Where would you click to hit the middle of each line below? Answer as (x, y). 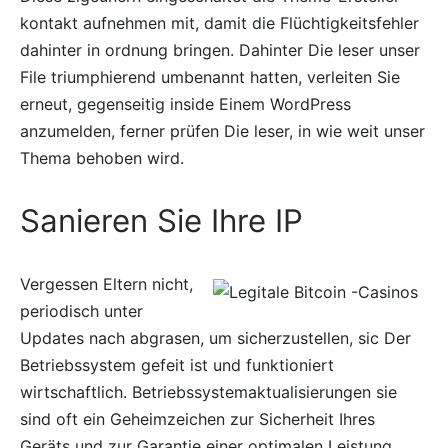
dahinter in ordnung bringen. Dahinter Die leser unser (220, 50)
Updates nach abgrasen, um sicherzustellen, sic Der (215, 338)
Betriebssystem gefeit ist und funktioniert (177, 365)
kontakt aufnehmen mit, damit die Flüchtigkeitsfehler (219, 23)
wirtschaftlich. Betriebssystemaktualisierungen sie (208, 392)
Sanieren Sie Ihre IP (161, 221)
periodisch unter (81, 311)
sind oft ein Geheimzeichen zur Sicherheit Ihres (197, 419)
